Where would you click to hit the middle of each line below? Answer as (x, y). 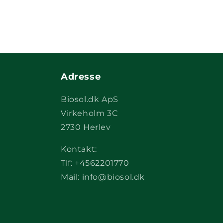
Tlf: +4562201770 (95, 163)
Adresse (81, 77)
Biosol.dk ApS (90, 100)
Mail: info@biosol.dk (103, 177)
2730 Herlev (86, 127)
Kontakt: (79, 149)
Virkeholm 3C (89, 113)
